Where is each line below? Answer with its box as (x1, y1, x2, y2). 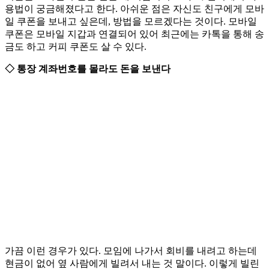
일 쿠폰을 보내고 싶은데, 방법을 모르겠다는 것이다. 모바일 (5, 16, 257, 27)
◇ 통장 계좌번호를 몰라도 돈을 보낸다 (5, 64, 171, 74)
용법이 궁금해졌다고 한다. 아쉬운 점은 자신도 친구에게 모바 (5, 4, 264, 14)
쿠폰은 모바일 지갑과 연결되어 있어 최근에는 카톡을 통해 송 (5, 29, 264, 40)
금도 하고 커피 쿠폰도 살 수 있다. (5, 41, 147, 52)
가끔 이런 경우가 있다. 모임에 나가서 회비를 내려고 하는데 (5, 246, 257, 256)
